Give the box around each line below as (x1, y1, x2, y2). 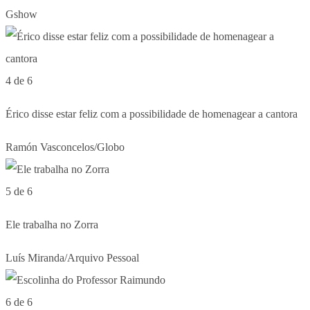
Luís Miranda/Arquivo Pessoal (6, 252, 139, 264)
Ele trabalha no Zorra (6, 219, 98, 230)
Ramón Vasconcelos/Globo (6, 141, 125, 153)
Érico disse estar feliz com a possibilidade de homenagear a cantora (6, 108, 298, 120)
